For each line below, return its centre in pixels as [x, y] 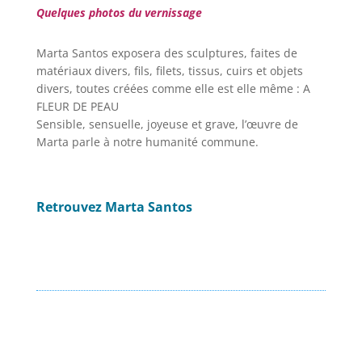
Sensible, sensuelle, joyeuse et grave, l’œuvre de [167, 124]
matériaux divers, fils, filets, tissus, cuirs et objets [169, 71]
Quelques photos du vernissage [119, 13]
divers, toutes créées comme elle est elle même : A [173, 88]
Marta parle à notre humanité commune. [147, 142]
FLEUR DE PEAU [77, 106]
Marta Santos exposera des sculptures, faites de [166, 53]
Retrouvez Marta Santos [114, 207]
